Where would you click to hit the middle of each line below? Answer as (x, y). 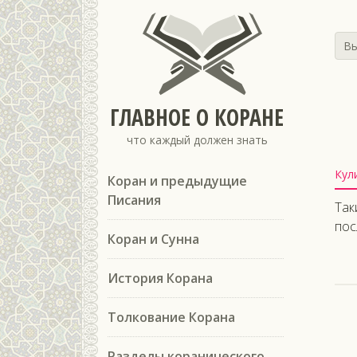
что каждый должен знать (197, 140)
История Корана (160, 278)
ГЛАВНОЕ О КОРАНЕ (197, 117)
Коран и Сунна (153, 239)
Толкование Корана (171, 317)
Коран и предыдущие (177, 181)
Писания (134, 200)
